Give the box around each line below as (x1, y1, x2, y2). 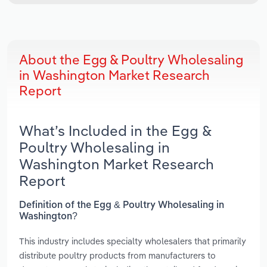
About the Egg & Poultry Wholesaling (19, 51, 243, 69)
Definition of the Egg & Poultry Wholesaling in (19, 200, 224, 210)
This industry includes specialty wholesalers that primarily (19, 235, 246, 247)
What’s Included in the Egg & (19, 122, 212, 140)
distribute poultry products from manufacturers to (19, 249, 216, 261)
